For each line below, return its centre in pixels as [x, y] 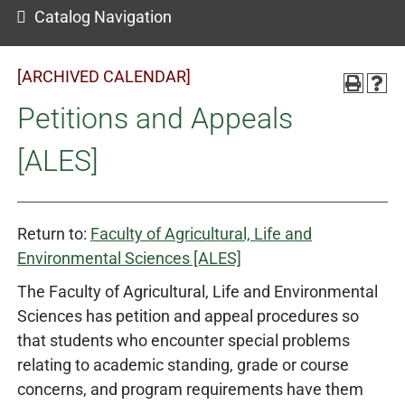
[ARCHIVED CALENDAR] [104, 76]
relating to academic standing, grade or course [183, 365]
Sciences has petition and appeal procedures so [188, 316]
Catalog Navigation [103, 17]
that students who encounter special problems [184, 340]
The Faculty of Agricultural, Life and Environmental [198, 292]
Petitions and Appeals [155, 119]
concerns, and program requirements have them [190, 389]
